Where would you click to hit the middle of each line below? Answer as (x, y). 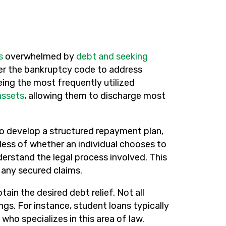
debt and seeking (112, 57)
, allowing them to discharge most (95, 96)
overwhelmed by (40, 57)
